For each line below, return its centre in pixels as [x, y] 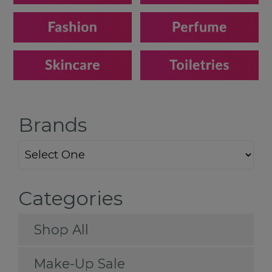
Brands [52, 125]
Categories [70, 199]
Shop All [62, 229]
